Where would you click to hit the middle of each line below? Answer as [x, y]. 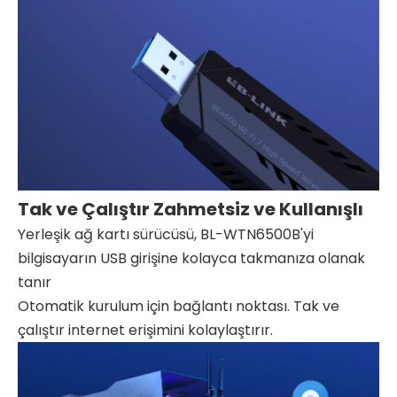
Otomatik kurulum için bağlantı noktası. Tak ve [179, 307]
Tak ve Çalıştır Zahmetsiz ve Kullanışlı [191, 210]
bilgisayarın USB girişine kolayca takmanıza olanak [191, 259]
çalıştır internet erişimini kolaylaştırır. [145, 331]
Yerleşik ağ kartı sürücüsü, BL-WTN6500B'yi [166, 235]
